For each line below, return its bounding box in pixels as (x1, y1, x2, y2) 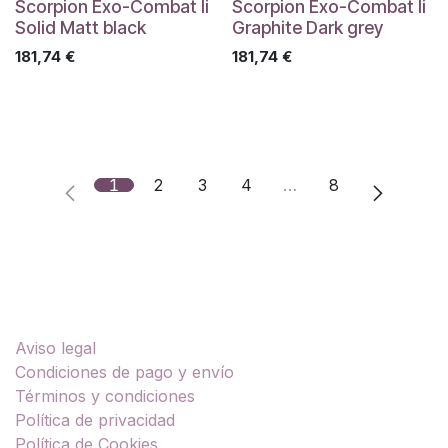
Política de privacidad (15, 410, 175, 430)
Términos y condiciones (15, 386, 195, 406)
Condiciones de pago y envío (15, 362, 234, 382)
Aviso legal (15, 338, 96, 358)
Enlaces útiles (15, 296, 137, 320)
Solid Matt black (15, 17, 146, 38)
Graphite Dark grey (231, 17, 383, 38)
